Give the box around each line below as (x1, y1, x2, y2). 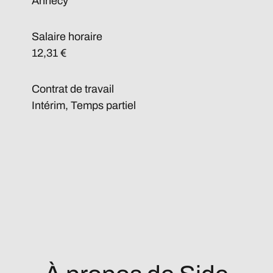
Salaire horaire (32, 30, 102, 43)
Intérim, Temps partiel (32, 99, 136, 112)
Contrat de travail (32, 83, 114, 95)
